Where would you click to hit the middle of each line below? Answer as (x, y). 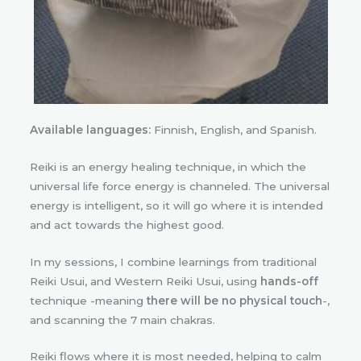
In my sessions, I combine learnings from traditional (173, 261)
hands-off (289, 281)
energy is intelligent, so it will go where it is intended (176, 205)
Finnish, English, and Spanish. (234, 129)
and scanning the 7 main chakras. (122, 320)
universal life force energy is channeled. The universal (180, 186)
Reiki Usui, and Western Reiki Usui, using (145, 281)
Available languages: (90, 129)
